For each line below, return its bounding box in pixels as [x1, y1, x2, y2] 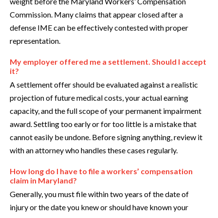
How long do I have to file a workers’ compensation [10, 166, 193, 176]
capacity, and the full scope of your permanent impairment [10, 106, 201, 116]
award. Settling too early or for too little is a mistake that [10, 119, 197, 129]
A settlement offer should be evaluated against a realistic [10, 80, 198, 90]
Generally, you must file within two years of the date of [10, 189, 189, 199]
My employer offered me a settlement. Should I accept [10, 57, 206, 67]
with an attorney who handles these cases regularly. [10, 145, 178, 155]
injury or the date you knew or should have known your [10, 202, 188, 212]
